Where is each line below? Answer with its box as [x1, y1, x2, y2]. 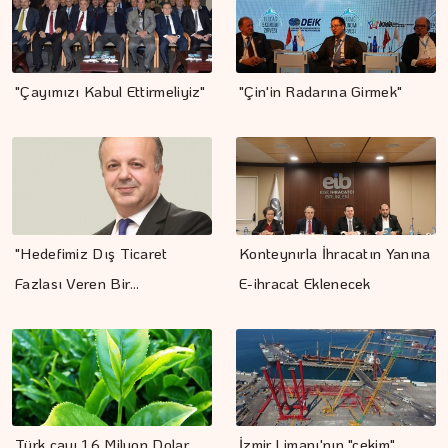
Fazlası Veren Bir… [15, 272, 140, 293]
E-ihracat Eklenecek [239, 272, 371, 293]
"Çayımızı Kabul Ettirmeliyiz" [15, 80, 206, 101]
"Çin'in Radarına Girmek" [239, 80, 403, 101]
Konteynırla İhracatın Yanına [239, 242, 431, 263]
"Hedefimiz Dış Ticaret [15, 242, 168, 263]
